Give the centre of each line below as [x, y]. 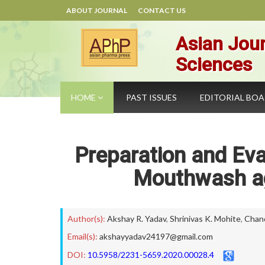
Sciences [214, 64]
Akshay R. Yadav [137, 219]
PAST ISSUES [151, 97]
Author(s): [86, 219]
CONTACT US [162, 10]
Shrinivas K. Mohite [205, 219]
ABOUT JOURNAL [97, 10]
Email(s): [83, 236]
